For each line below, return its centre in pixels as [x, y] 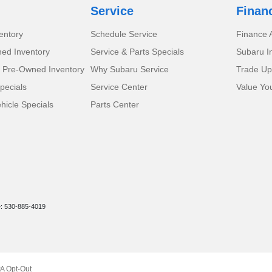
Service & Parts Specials [138, 52]
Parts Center [115, 105]
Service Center [119, 87]
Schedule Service [124, 34]
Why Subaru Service [130, 70]
